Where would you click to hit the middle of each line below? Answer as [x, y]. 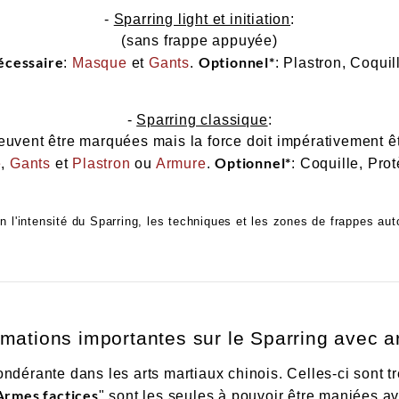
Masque [100, 63]
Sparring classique [202, 119]
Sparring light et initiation [202, 20]
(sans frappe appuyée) [199, 41]
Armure [181, 163]
